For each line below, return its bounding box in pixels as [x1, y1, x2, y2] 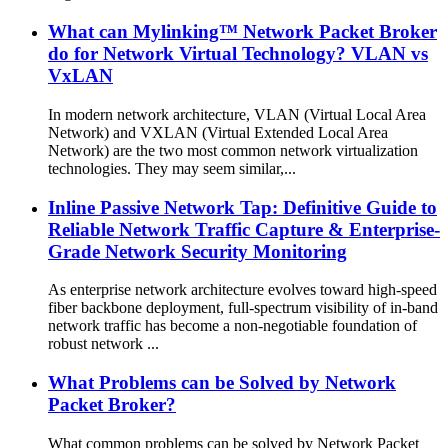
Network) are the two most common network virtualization [48, 141, 418, 159]
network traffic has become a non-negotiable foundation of [48, 317, 417, 335]
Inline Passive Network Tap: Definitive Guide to [48, 196, 437, 218]
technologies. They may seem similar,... [48, 159, 296, 177]
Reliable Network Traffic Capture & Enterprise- [48, 218, 440, 240]
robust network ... [48, 335, 159, 353]
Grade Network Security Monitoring [48, 240, 347, 262]
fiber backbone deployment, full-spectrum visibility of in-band [48, 299, 438, 317]
